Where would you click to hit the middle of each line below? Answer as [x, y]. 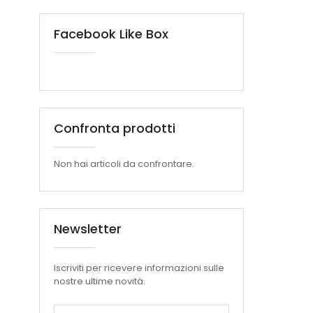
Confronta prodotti [115, 128]
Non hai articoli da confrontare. [124, 163]
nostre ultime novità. [100, 281]
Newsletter [88, 228]
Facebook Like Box [111, 34]
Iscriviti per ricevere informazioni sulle [139, 268]
